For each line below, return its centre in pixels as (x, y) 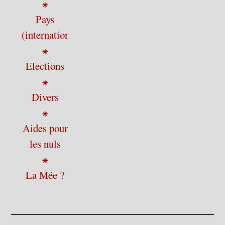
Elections (45, 66)
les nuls (45, 144)
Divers (45, 97)
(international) (51, 35)
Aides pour (45, 128)
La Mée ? (45, 175)
